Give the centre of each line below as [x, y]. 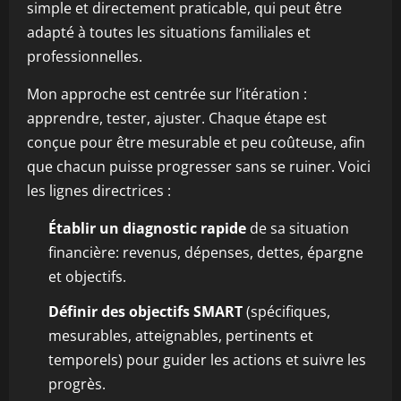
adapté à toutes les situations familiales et [169, 32]
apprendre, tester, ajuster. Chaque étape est [177, 118]
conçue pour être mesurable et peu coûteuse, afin [196, 142]
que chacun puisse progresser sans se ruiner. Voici [199, 166]
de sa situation [298, 228]
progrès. [77, 384]
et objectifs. [87, 277]
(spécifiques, [286, 311]
